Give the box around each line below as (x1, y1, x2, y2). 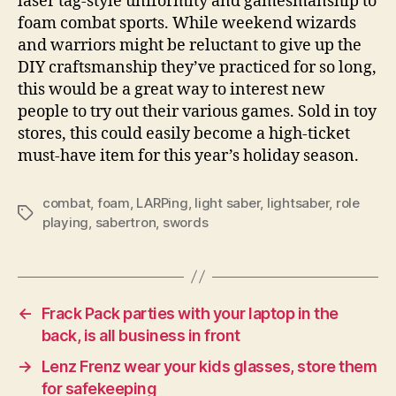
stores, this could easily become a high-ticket (18, 123, 350, 144)
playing (42, 213, 89, 231)
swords (162, 213, 209, 231)
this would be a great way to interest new (18, 79, 325, 100)
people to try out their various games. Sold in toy (18, 101, 377, 122)
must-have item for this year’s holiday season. (18, 145, 359, 166)
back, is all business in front (41, 325, 240, 345)
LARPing (136, 194, 188, 211)
